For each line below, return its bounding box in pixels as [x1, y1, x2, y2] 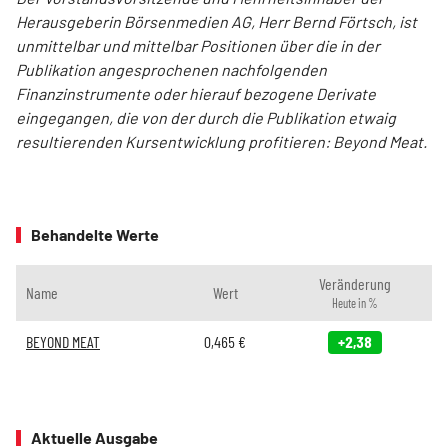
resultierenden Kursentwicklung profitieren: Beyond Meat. [16, 132, 427, 151]
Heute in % [331, 296, 378, 310]
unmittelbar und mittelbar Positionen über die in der [16, 36, 380, 55]
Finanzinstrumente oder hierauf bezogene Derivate [16, 84, 376, 103]
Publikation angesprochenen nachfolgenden [16, 60, 327, 79]
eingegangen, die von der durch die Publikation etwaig [16, 108, 396, 127]
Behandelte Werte [31, 225, 159, 244]
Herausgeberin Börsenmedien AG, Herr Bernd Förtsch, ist [16, 12, 417, 31]
